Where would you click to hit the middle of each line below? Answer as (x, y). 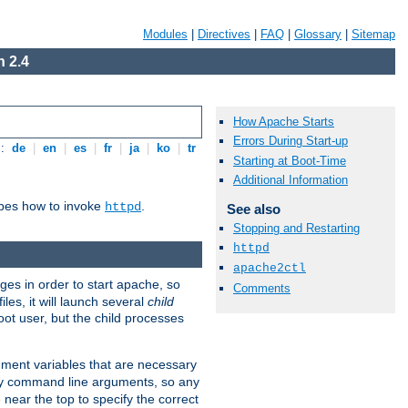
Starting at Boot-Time (290, 160)
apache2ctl (270, 269)
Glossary (318, 34)
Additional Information (291, 179)
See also (253, 209)
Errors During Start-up (291, 141)
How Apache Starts (284, 122)
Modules (165, 34)
